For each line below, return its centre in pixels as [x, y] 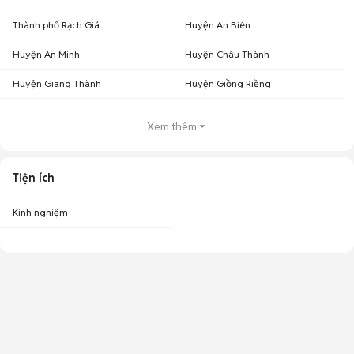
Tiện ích [34, 178]
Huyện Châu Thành [227, 54]
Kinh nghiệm [40, 212]
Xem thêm [171, 126]
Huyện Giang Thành [57, 83]
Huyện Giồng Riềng [228, 83]
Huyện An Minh [46, 54]
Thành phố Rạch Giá [56, 25]
